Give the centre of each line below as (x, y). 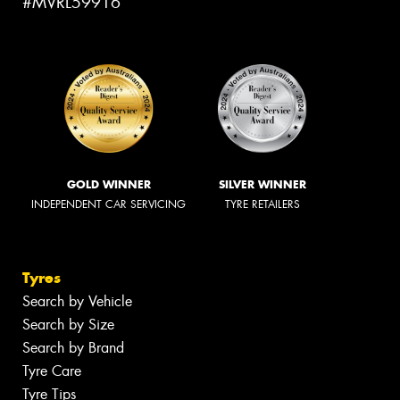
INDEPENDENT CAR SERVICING (108, 204)
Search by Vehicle (77, 302)
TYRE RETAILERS (262, 204)
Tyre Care (52, 371)
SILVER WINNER (262, 184)
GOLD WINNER (108, 184)
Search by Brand (73, 348)
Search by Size (68, 325)
